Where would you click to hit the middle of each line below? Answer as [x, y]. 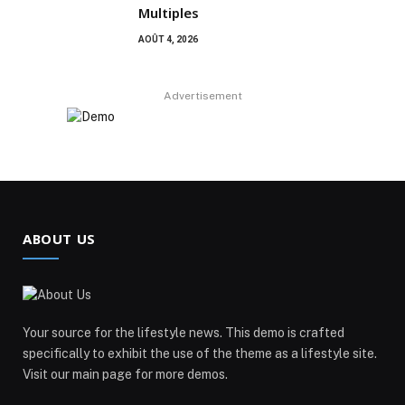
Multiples [169, 13]
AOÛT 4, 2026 [168, 40]
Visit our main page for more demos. [125, 375]
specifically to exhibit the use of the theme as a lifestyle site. [200, 354]
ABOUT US [59, 239]
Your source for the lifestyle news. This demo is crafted [184, 333]
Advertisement [202, 96]
